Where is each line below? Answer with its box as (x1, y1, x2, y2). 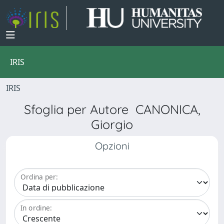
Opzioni (94, 139, 129, 152)
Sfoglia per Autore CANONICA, (23, 101, 200, 117)
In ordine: (20, 203, 52, 213)
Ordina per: (20, 172, 58, 182)
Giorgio (91, 116, 133, 132)
